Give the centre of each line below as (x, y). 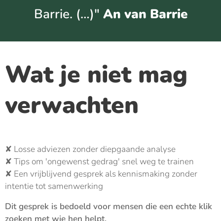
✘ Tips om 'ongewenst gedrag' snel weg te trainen (99, 161)
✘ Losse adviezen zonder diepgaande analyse (90, 149)
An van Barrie (145, 14)
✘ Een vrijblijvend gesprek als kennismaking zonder (101, 174)
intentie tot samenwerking (54, 186)
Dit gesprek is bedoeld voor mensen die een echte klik (109, 206)
